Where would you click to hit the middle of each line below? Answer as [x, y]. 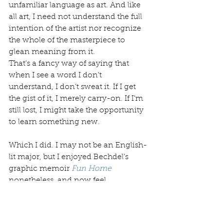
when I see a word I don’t [56, 75]
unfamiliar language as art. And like [76, 5]
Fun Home [91, 169]
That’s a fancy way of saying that [70, 64]
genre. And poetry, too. [52, 204]
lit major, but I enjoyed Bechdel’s [70, 157]
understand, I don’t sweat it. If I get [73, 87]
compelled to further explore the [69, 192]
